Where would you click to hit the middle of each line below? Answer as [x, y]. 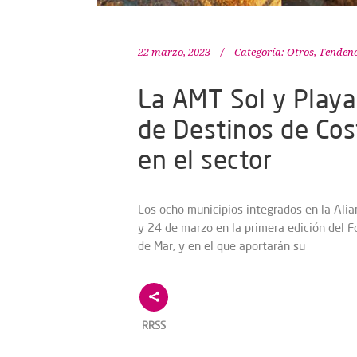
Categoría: [259, 53]
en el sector [205, 159]
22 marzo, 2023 [174, 53]
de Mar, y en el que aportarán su [222, 246]
